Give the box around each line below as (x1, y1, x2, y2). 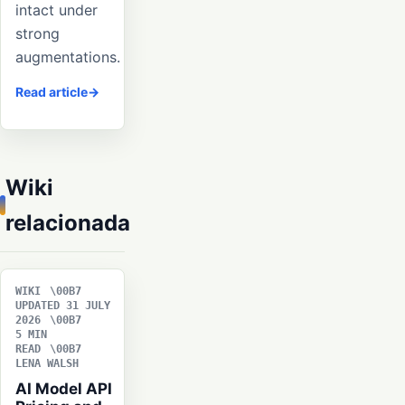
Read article (15, 83, 88, 99)
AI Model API (15, 379, 112, 398)
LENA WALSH (15, 356, 79, 370)
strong (15, 24, 60, 42)
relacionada (5, 209, 130, 236)
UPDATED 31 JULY (15, 298, 110, 312)
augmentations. (15, 47, 120, 66)
